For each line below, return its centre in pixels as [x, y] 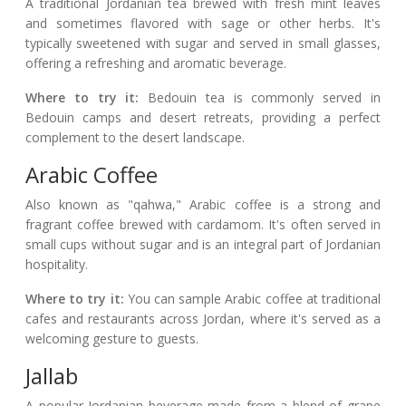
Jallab [52, 376]
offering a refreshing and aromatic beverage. [156, 63]
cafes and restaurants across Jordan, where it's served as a [203, 319]
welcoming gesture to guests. [112, 339]
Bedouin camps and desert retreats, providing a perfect [203, 118]
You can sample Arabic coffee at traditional [252, 299]
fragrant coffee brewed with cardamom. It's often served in [203, 225]
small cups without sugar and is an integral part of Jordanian [203, 245]
